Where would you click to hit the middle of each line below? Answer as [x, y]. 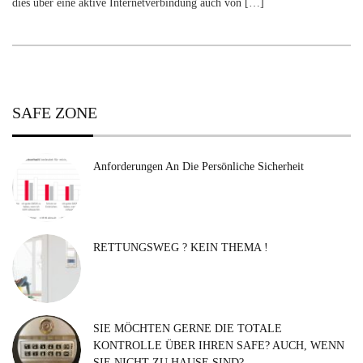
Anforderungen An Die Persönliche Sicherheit [199, 167]
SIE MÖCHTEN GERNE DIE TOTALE [188, 329]
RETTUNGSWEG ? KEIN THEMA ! [181, 248]
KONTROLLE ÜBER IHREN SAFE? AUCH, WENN [219, 346]
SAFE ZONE [55, 113]
